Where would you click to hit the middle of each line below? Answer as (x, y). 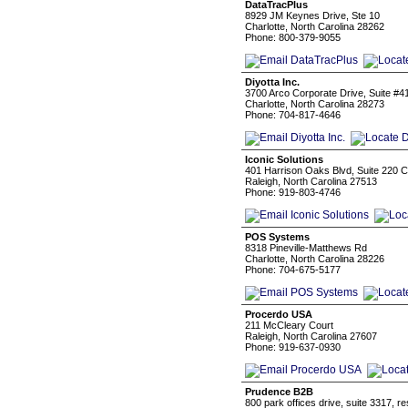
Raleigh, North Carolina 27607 (311, 336)
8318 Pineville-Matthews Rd (306, 248)
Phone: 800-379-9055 (293, 37)
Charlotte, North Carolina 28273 (315, 104)
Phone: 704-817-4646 (293, 115)
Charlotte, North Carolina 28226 (315, 259)
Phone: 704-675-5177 (293, 270)
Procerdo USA (279, 314)
